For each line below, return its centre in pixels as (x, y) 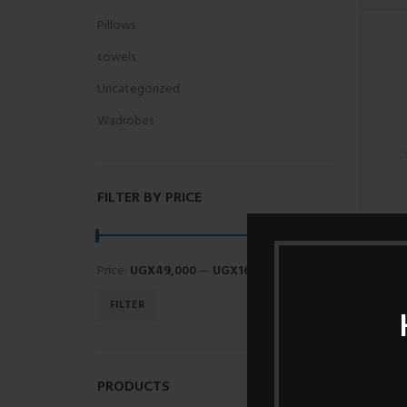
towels (116, 58)
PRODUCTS (134, 387)
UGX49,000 (163, 271)
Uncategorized (139, 89)
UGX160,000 (248, 271)
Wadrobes (125, 121)
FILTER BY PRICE (149, 198)
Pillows (116, 26)
